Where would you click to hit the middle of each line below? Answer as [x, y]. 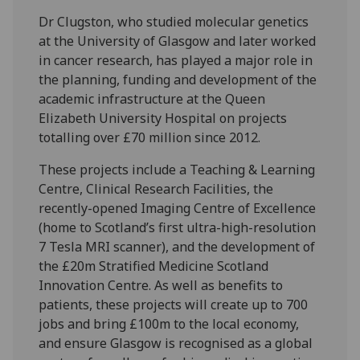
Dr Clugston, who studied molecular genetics [174, 21]
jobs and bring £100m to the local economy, [169, 323]
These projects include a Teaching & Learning [177, 169]
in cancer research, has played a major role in [176, 60]
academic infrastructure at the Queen [152, 98]
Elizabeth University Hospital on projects [163, 118]
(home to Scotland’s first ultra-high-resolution [178, 227]
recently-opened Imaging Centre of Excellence [178, 208]
